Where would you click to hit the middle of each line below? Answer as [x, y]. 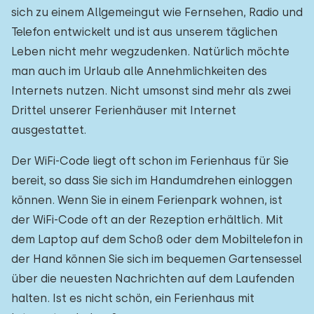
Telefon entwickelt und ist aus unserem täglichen [144, 32]
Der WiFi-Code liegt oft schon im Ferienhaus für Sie [150, 161]
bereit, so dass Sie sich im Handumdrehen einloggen [152, 180]
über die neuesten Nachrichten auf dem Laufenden [153, 279]
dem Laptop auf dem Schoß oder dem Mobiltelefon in [157, 239]
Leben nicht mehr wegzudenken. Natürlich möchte [150, 52]
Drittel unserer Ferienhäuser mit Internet [124, 110]
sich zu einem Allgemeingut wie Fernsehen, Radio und [157, 12]
